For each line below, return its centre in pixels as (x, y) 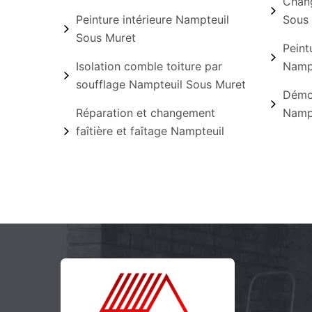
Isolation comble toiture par (149, 66)
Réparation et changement (146, 113)
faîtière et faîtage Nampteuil (150, 131)
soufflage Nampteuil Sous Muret (161, 84)
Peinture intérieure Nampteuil (153, 19)
